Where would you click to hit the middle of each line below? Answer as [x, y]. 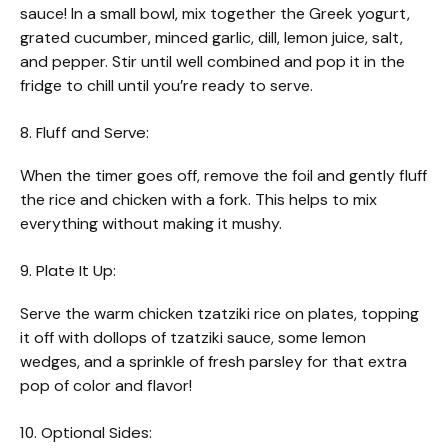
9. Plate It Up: [68, 271]
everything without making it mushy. [151, 224]
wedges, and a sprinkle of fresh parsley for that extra [213, 362]
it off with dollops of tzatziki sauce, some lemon [193, 338]
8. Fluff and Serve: [84, 133]
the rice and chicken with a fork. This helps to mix [198, 200]
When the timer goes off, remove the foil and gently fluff [223, 176]
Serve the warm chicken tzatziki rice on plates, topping [219, 314]
